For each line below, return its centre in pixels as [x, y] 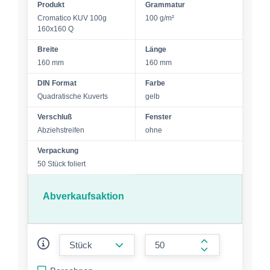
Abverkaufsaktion [83, 196]
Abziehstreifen [61, 130]
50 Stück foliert [61, 164]
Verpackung [58, 151]
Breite [48, 49]
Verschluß [55, 117]
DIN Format [57, 83]
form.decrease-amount [160, 237]
